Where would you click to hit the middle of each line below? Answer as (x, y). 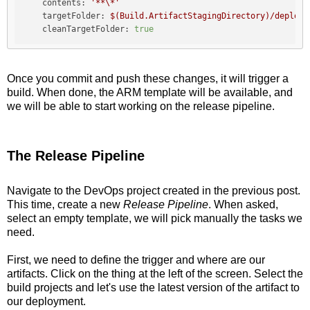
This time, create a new (65, 204)
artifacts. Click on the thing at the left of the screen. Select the (155, 273)
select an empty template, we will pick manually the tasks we (155, 218)
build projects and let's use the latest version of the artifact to (153, 287)
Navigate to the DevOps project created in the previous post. (154, 190)
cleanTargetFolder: (86, 29)
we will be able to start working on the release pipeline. (141, 106)
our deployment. (46, 301)
